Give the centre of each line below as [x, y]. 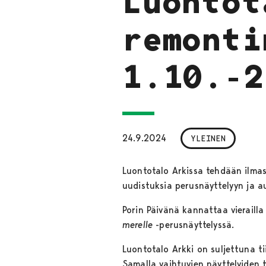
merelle [138, 224]
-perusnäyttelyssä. [197, 224]
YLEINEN [208, 138]
